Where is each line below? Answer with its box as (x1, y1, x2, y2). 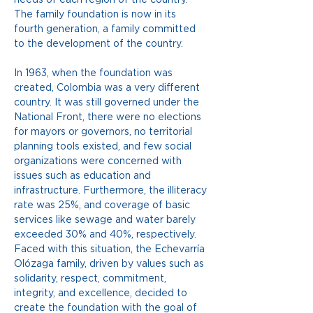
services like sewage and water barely (14, 214, 198, 226)
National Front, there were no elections (14, 111, 204, 123)
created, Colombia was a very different (14, 82, 203, 94)
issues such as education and (14, 170, 154, 182)
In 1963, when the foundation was (14, 67, 175, 79)
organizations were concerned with (14, 155, 184, 167)
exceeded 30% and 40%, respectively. (14, 228, 199, 240)
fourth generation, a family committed (14, 23, 198, 35)
